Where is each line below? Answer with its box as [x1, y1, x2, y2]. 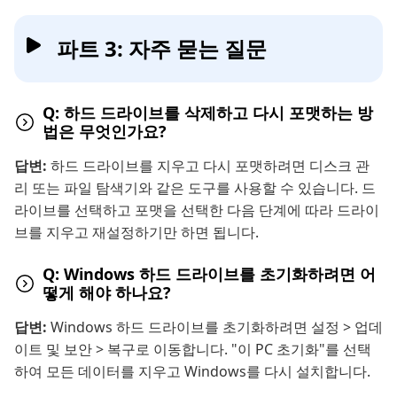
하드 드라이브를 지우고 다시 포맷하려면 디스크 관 [51, 155, 370, 175]
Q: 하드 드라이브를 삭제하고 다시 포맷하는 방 [43, 101, 373, 123]
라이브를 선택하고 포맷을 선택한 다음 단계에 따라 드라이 [14, 199, 379, 220]
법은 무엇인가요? [43, 120, 167, 142]
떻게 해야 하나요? [43, 281, 171, 303]
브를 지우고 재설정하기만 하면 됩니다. [14, 222, 259, 242]
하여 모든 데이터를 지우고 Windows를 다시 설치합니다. [14, 361, 370, 381]
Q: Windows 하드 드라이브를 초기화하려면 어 [43, 262, 376, 284]
